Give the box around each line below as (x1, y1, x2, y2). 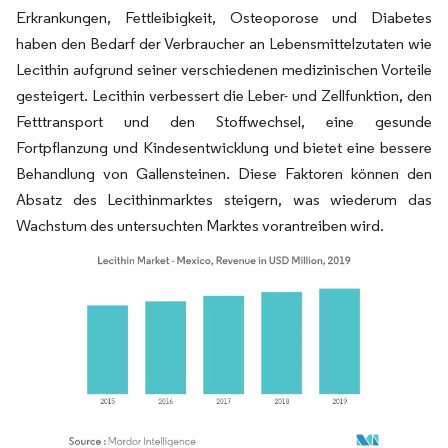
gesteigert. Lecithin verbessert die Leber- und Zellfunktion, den (16, 86, 432, 105)
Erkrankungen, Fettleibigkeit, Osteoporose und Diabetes (16, 8, 432, 27)
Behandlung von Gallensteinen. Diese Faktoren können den (16, 164, 432, 183)
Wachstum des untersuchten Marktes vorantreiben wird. (16, 216, 384, 235)
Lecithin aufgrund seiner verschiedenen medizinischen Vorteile (16, 60, 432, 79)
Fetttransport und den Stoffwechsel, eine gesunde (16, 112, 432, 131)
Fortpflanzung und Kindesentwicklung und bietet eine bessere (16, 138, 432, 157)
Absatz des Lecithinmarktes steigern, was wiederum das (16, 190, 432, 209)
